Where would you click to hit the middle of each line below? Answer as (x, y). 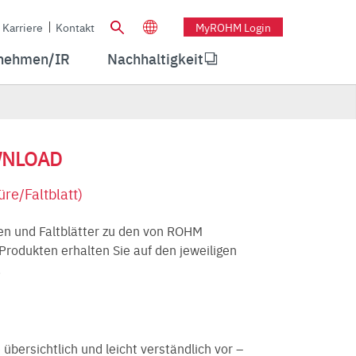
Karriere (23, 27)
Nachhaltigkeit (156, 58)
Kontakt (75, 27)
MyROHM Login (233, 27)
